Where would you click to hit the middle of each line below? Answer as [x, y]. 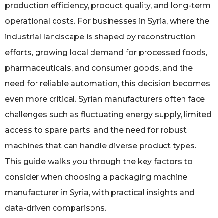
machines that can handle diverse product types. [100, 145]
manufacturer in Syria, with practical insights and [100, 192]
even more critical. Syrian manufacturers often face [105, 99]
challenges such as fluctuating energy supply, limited [108, 114]
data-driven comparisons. [55, 208]
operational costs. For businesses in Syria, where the [107, 21]
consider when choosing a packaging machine [96, 177]
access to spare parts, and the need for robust [96, 130]
